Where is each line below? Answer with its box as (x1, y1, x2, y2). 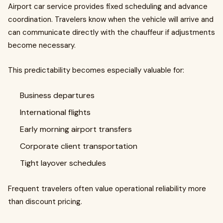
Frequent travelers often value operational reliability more (8, 184, 206, 194)
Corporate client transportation (20, 141, 137, 151)
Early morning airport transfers (20, 124, 132, 134)
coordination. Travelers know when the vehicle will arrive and (8, 14, 214, 24)
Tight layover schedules (20, 158, 106, 168)
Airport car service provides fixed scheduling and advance (8, 1, 208, 11)
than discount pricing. (8, 197, 82, 207)
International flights (20, 107, 91, 117)
